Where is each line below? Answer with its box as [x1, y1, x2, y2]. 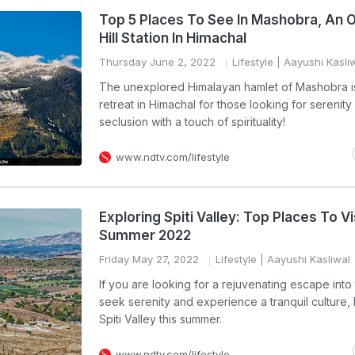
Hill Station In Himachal [99, 30, 246, 46]
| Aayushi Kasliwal [257, 253, 350, 265]
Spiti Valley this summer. [99, 312, 222, 326]
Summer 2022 [99, 227, 191, 243]
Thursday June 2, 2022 [99, 55, 216, 68]
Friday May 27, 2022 [99, 253, 199, 265]
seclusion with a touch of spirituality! [99, 115, 285, 128]
